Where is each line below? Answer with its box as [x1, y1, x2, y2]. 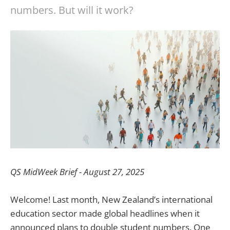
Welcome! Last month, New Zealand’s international [10, 193, 213, 205]
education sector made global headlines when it [10, 207, 200, 219]
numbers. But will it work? [10, 3, 133, 17]
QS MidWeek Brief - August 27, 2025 [10, 165, 144, 178]
